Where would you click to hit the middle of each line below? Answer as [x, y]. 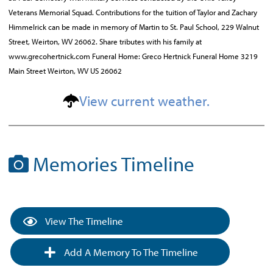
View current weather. [144, 101]
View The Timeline [83, 221]
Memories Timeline [112, 164]
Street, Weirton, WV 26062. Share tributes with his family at [105, 41]
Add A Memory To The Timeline [129, 252]
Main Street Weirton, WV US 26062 [65, 71]
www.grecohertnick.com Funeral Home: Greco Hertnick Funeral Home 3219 [133, 56]
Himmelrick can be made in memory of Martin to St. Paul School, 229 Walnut [134, 27]
